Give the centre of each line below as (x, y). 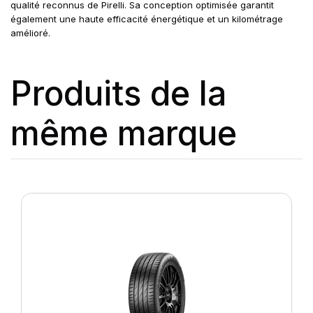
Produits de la (118, 93)
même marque (124, 133)
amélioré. (30, 33)
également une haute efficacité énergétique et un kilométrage (147, 19)
